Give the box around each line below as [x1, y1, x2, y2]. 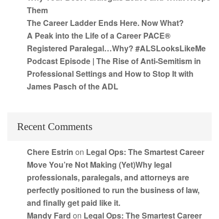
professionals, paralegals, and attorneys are [27, 172, 189, 183]
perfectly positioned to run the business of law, [27, 184, 199, 196]
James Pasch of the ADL [27, 81, 118, 92]
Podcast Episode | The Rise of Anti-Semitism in [27, 55, 201, 67]
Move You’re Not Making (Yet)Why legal [27, 159, 172, 171]
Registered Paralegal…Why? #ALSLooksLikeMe [27, 43, 206, 54]
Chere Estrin [27, 146, 73, 158]
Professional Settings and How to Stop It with [27, 68, 194, 80]
